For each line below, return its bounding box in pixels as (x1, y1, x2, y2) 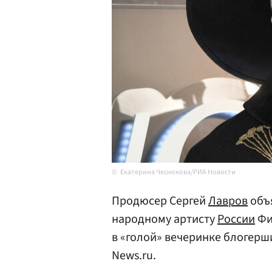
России (217, 211, 255, 228)
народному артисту (112, 211, 217, 228)
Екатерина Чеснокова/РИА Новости (120, 167, 236, 177)
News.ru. (112, 247, 156, 264)
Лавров (208, 192, 248, 209)
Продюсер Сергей (112, 192, 208, 209)
